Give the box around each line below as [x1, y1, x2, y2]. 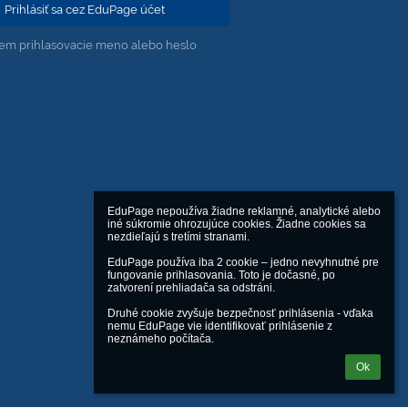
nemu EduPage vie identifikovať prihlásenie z [107, 320, 332, 332]
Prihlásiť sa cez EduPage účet [4, 2, 165, 17]
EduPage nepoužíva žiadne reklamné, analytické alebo [107, 205, 381, 218]
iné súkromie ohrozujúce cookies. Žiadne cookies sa [107, 218, 366, 230]
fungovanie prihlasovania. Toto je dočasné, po [107, 269, 335, 281]
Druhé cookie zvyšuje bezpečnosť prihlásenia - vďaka [107, 307, 373, 320]
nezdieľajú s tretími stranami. [107, 230, 250, 243]
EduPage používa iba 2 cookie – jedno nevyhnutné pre [107, 256, 379, 269]
